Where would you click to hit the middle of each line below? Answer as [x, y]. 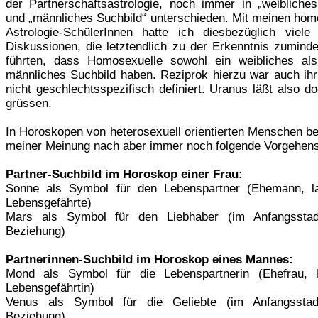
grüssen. [29, 103]
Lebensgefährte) [49, 202]
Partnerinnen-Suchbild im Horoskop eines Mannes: [149, 259]
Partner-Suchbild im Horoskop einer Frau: [124, 174]
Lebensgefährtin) [50, 287]
